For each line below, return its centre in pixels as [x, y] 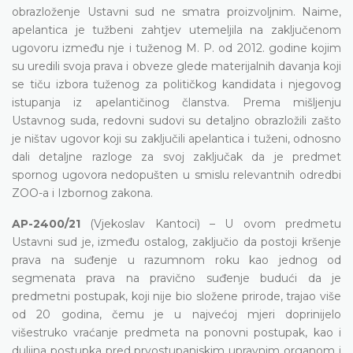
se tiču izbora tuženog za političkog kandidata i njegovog [176, 84]
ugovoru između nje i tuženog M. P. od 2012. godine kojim [176, 48]
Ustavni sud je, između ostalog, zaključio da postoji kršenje [176, 242]
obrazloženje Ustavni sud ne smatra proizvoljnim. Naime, [176, 11]
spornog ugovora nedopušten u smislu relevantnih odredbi [176, 175]
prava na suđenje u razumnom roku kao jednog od [176, 260]
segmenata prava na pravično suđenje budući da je [176, 278]
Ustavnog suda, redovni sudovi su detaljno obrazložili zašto [176, 120]
